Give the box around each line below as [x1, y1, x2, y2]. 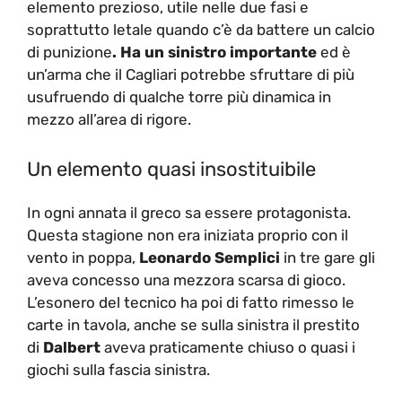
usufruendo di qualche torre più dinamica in [27, 88, 331, 106]
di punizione [27, 43, 112, 61]
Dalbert [43, 337, 100, 356]
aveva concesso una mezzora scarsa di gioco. [27, 270, 345, 289]
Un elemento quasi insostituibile [27, 156, 316, 181]
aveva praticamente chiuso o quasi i [100, 337, 355, 356]
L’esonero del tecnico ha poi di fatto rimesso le [27, 293, 354, 311]
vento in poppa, [27, 248, 139, 267]
